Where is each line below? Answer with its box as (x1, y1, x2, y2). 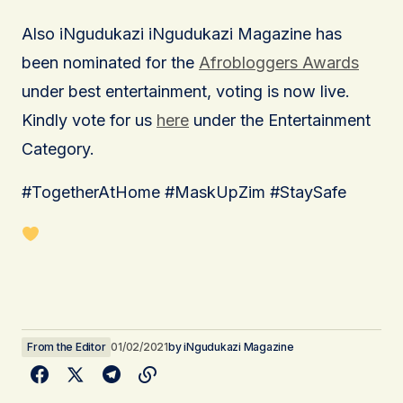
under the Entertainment (189, 110, 371, 130)
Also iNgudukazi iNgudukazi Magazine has (22, 23, 342, 43)
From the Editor (27, 339, 106, 354)
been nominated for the (22, 52, 199, 72)
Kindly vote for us (22, 110, 157, 130)
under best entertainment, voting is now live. (22, 81, 350, 101)
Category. (22, 139, 94, 158)
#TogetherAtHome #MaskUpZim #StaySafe (22, 182, 346, 201)
